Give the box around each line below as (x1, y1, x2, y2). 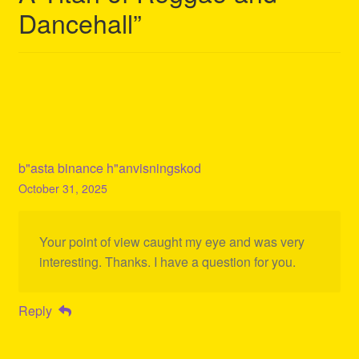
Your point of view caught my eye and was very (38, 232, 305, 252)
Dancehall (18, 4, 133, 42)
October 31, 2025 (18, 180, 107, 197)
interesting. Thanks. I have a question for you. (38, 252, 296, 272)
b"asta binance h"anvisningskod (18, 159, 201, 178)
